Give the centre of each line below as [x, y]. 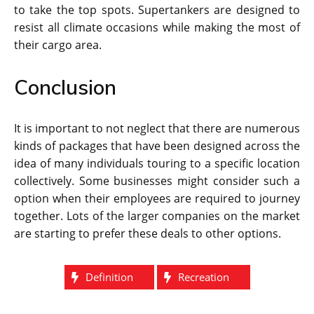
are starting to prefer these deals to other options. [148, 234]
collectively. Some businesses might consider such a [157, 181]
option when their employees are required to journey [157, 199]
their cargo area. [58, 45]
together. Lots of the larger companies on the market [157, 216]
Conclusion [65, 87]
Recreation [203, 277]
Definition [109, 277]
